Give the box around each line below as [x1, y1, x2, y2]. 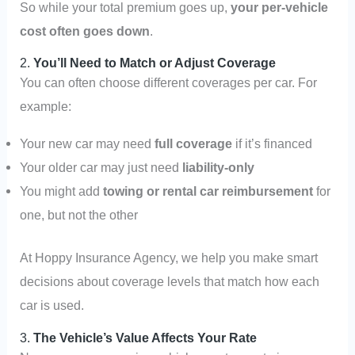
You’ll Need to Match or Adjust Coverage [33, 55, 277, 71]
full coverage [155, 136, 233, 151]
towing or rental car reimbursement [103, 183, 314, 198]
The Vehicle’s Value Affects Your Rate [33, 330, 258, 345]
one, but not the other [20, 207, 139, 222]
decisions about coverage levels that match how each [20, 274, 320, 289]
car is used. [20, 298, 85, 313]
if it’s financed [232, 136, 313, 151]
